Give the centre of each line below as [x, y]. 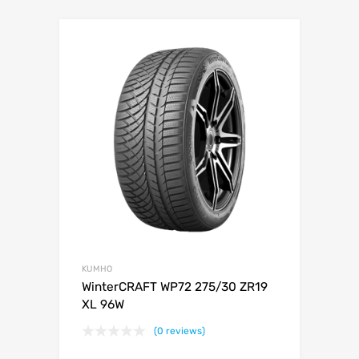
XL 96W [103, 304]
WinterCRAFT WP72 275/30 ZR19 [175, 286]
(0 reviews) [179, 331]
